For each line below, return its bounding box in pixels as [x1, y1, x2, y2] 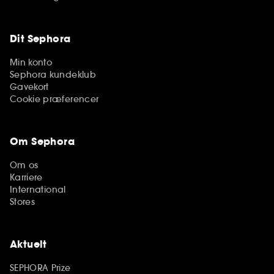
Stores [10, 196, 35, 207]
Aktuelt [10, 237, 47, 251]
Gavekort [10, 81, 49, 92]
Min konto [10, 56, 53, 68]
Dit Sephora [10, 31, 71, 46]
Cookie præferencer [10, 93, 99, 105]
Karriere [10, 171, 43, 183]
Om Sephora [10, 134, 75, 149]
